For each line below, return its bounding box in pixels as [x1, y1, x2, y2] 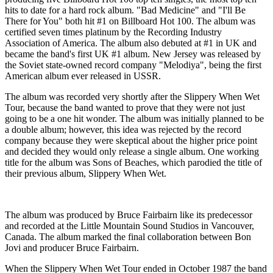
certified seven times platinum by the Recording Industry [5, 27, 222, 38]
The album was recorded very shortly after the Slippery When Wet [5, 91, 260, 102]
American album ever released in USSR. [5, 71, 161, 82]
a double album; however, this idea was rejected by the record [5, 124, 241, 135]
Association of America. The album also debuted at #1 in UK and [5, 38, 257, 49]
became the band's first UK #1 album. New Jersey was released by [5, 49, 261, 60]
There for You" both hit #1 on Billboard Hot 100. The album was [5, 16, 255, 27]
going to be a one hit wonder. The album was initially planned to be [5, 113, 264, 124]
